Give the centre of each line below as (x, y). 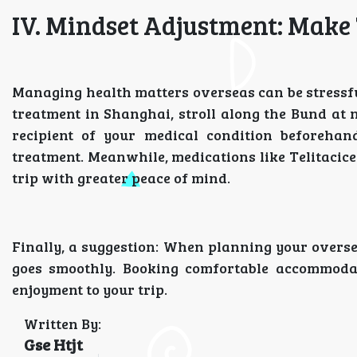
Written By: (63, 324)
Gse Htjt (53, 344)
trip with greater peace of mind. (121, 178)
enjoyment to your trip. (90, 289)
